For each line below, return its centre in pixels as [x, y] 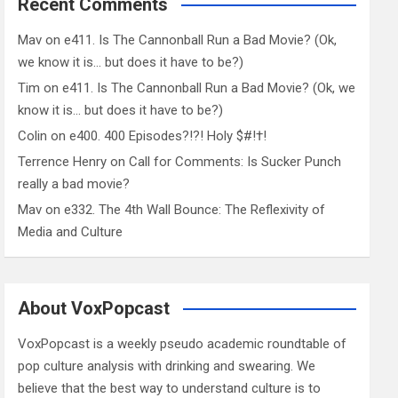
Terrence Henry [63, 162]
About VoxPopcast [94, 309]
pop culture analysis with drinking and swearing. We [167, 366]
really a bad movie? [74, 184]
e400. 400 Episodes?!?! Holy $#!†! [168, 136]
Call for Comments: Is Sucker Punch [235, 162]
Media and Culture [71, 232]
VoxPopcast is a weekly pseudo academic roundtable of [183, 344]
